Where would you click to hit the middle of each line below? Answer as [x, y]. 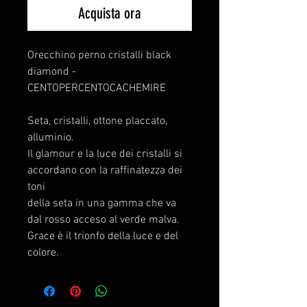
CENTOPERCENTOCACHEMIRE [97, 89]
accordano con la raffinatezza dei [105, 171]
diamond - [52, 72]
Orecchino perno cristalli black [99, 56]
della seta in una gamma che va [102, 204]
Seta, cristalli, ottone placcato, [97, 122]
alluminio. [51, 138]
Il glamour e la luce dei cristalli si [105, 155]
